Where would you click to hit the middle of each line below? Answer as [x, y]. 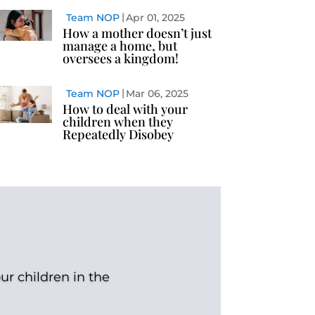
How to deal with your [126, 109]
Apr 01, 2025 [156, 18]
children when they [118, 122]
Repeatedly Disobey [118, 135]
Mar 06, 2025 [157, 94]
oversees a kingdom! [121, 59]
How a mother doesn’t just [137, 33]
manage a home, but [120, 46]
